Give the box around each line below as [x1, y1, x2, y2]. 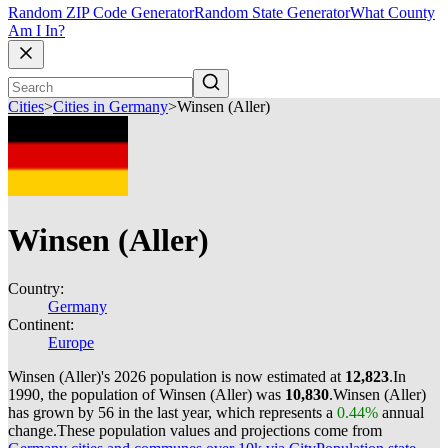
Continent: [8, 316, 74, 333]
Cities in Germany [53, 98, 168, 116]
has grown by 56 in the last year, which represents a [8, 404, 337, 421]
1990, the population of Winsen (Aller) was [8, 386, 285, 403]
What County [350, 4, 435, 22]
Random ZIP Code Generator [8, 4, 194, 22]
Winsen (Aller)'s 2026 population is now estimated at [8, 368, 345, 385]
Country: [8, 280, 64, 297]
